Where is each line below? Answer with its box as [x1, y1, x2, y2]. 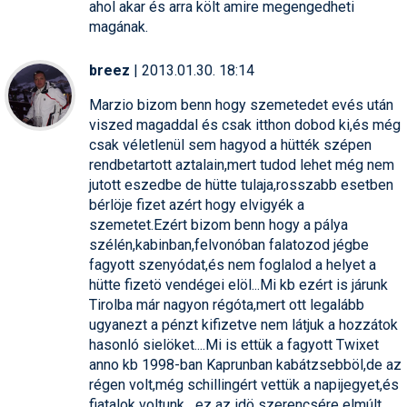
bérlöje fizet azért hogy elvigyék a [89, 195, 304, 213]
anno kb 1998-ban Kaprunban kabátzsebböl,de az [89, 355, 402, 373]
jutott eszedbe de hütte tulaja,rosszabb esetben [89, 175, 393, 194]
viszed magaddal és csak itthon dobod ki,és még [89, 115, 401, 134]
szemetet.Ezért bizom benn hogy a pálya [89, 215, 348, 233]
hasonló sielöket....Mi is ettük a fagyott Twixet [89, 335, 379, 353]
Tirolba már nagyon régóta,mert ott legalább [89, 295, 364, 313]
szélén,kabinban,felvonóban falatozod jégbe [89, 235, 369, 253]
